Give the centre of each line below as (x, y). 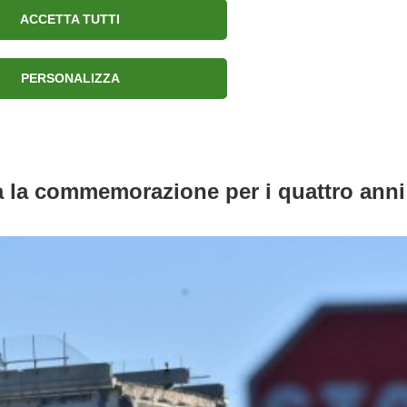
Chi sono (101, 32)
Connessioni (306, 32)
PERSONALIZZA (70, 79)
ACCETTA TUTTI (70, 20)
